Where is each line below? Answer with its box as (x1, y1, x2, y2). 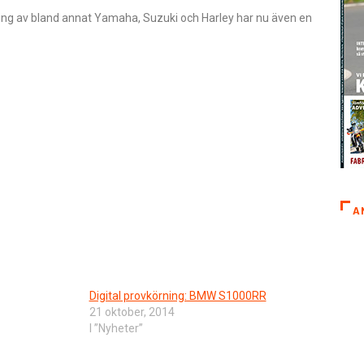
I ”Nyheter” (89, 321, 143, 335)
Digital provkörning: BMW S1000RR (89, 288, 266, 302)
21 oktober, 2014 (89, 305, 175, 318)
